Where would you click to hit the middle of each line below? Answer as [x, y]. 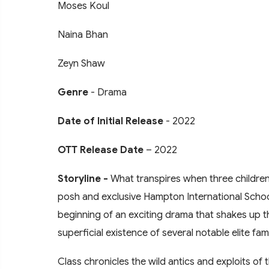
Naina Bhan [83, 35]
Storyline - [84, 179]
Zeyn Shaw [81, 64]
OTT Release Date [102, 150]
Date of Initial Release [110, 121]
